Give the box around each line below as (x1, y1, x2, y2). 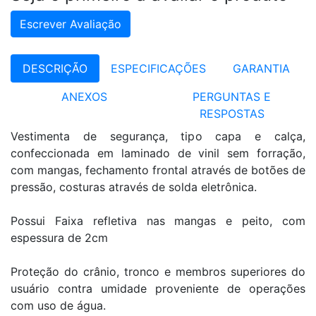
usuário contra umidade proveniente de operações (11, 281, 305, 296)
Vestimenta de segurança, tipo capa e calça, (11, 128, 305, 143)
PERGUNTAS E (193, 89, 271, 104)
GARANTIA (232, 61, 290, 75)
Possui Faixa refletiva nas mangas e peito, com (11, 213, 305, 228)
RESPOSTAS (199, 106, 265, 121)
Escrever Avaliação (20, 16, 121, 31)
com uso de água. (11, 298, 106, 312)
